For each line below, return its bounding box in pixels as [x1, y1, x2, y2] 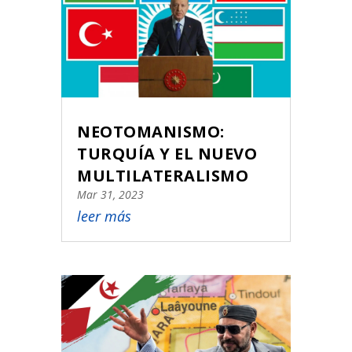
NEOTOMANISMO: [77, 120, 225, 142]
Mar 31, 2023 [77, 186, 145, 202]
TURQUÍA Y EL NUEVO [77, 142, 258, 164]
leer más [77, 206, 132, 225]
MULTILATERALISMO [77, 164, 249, 186]
